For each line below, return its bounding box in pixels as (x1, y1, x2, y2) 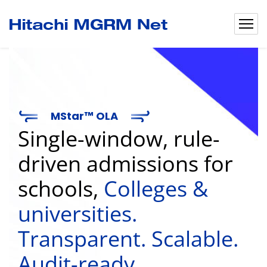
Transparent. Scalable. (18, 224, 238, 253)
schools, (18, 174, 104, 203)
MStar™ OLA (51, 108, 118, 123)
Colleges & (104, 174, 208, 203)
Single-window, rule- (18, 124, 220, 153)
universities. (18, 199, 137, 228)
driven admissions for (18, 149, 233, 178)
